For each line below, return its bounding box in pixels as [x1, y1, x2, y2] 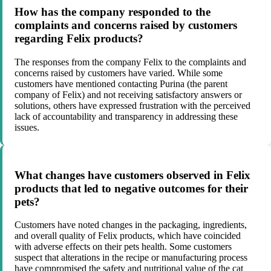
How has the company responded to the [15, 5, 211, 19]
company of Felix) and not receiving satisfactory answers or [15, 89, 242, 100]
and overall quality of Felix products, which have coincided [15, 230, 241, 241]
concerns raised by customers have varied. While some [15, 67, 223, 78]
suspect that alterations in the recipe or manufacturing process [15, 252, 247, 263]
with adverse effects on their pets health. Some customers [15, 241, 232, 252]
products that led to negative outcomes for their [15, 181, 248, 195]
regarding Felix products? [15, 32, 143, 45]
